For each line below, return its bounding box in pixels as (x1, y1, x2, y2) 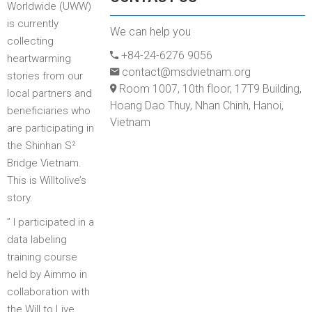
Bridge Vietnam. (7, 156, 81, 169)
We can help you (110, 25, 191, 39)
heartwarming (7, 52, 71, 65)
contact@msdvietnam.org (122, 65, 251, 79)
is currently (7, 17, 58, 30)
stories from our (7, 69, 83, 82)
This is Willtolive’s (7, 173, 86, 187)
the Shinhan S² (7, 139, 76, 152)
